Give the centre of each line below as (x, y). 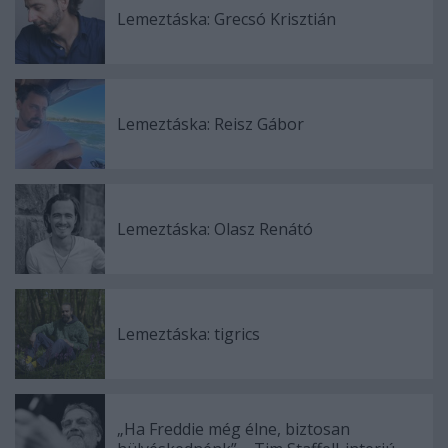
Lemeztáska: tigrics (188, 334)
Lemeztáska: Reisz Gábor (210, 124)
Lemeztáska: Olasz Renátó (215, 229)
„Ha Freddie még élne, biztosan (233, 429)
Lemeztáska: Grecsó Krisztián (226, 19)
